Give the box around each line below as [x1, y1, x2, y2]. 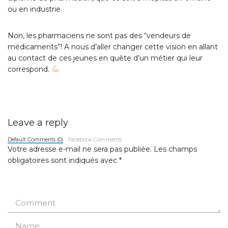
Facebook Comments [68, 136, 122, 143]
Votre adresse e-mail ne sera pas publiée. [8, 145, 152, 154]
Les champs [154, 145, 197, 154]
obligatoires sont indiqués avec [8, 156, 119, 165]
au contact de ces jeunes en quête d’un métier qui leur [8, 53, 203, 63]
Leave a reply [8, 117, 68, 128]
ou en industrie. [8, 5, 62, 14]
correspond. [8, 65, 51, 74]
